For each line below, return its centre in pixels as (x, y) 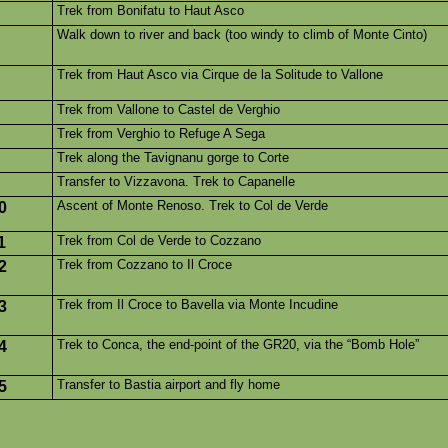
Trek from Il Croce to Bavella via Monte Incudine (197, 304)
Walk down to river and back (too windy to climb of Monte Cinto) (242, 34)
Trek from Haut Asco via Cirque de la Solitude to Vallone (220, 74)
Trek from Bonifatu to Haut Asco (150, 10)
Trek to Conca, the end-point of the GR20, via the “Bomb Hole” (238, 344)
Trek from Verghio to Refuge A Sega (161, 133)
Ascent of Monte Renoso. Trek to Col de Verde (192, 205)
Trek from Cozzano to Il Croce (144, 264)
